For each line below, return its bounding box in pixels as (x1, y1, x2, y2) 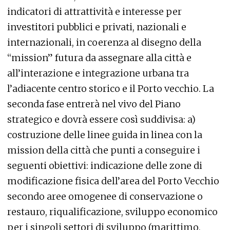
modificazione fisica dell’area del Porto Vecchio (7, 175, 219, 187)
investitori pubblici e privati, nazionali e (7, 21, 186, 33)
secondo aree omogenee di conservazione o (7, 190, 203, 202)
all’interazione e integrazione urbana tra (7, 67, 189, 79)
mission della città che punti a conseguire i (7, 144, 200, 156)
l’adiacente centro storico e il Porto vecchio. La (7, 83, 214, 94)
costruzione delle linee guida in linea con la (7, 129, 202, 141)
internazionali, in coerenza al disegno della (7, 36, 201, 48)
